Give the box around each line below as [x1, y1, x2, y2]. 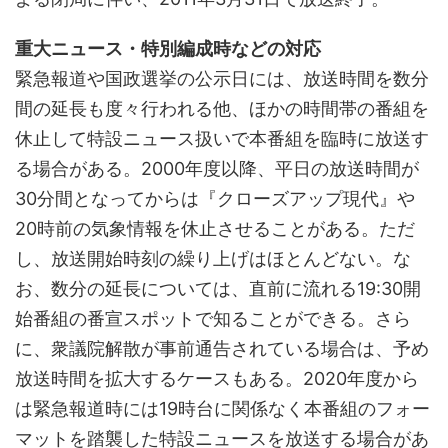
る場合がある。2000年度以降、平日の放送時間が [15, 157, 419, 179]
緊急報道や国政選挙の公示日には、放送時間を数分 [15, 67, 429, 89]
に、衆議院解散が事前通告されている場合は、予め [15, 337, 429, 359]
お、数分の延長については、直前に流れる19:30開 [15, 277, 421, 299]
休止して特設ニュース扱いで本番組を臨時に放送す [15, 127, 429, 149]
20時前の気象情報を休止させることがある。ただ [15, 217, 415, 239]
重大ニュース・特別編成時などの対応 [15, 37, 321, 59]
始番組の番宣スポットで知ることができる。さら [15, 307, 411, 329]
